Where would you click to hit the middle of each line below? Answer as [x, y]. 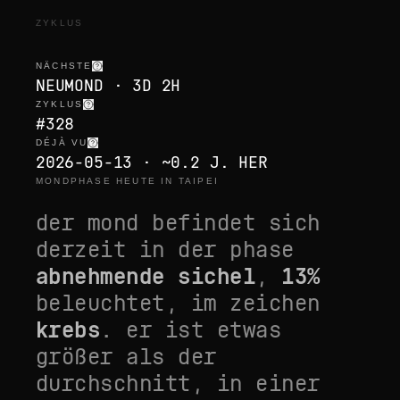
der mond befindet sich [178, 223]
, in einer [255, 383]
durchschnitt [113, 383]
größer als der [126, 357]
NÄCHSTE [64, 66]
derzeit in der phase [165, 250]
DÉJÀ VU [62, 142]
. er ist [158, 330]
